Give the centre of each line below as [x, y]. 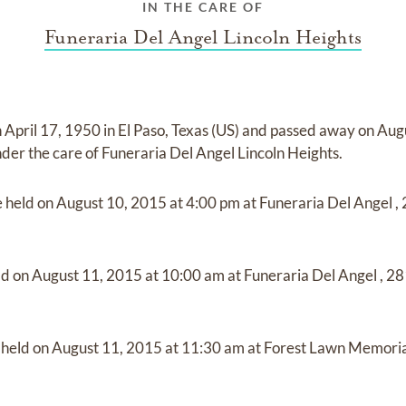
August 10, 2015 [113, 203]
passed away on [324, 130]
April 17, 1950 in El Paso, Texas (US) [124, 130]
